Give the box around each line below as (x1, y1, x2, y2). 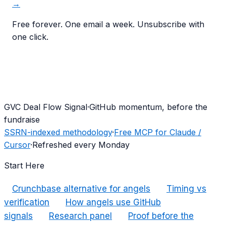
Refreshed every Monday (32, 140, 130, 150)
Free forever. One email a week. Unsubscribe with (12, 19, 204, 30)
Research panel (49, 211, 112, 221)
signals (4, 211, 33, 221)
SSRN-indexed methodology (4, 127, 112, 138)
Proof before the (128, 211, 194, 221)
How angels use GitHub (66, 197, 161, 208)
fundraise (4, 115, 40, 125)
